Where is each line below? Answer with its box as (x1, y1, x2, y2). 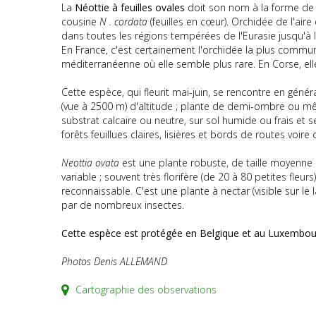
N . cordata (99, 15, 147, 28)
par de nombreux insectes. (61, 198, 184, 212)
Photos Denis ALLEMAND (61, 255, 167, 268)
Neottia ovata (61, 156, 119, 169)
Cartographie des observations (73, 283, 217, 296)
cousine (61, 15, 99, 28)
